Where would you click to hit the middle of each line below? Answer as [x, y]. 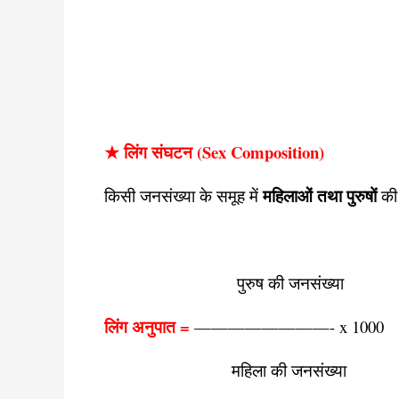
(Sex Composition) [258, 152]
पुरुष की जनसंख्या [224, 283]
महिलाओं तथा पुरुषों [320, 195]
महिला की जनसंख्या [225, 370]
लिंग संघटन [158, 152]
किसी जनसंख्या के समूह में [183, 195]
